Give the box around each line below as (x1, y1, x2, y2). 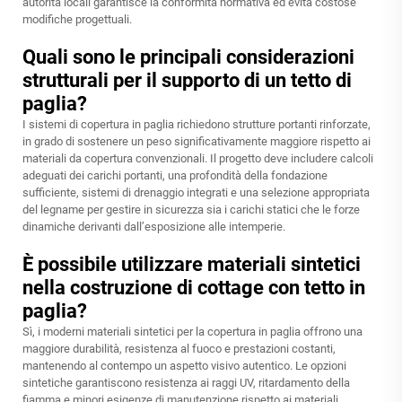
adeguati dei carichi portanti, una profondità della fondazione (22, 169, 328, 183)
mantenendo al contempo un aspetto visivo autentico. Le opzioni (22, 359, 346, 373)
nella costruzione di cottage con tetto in (22, 276, 365, 300)
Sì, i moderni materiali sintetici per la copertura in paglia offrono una (22, 325, 363, 339)
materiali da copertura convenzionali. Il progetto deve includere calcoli (22, 152, 373, 166)
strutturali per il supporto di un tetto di (22, 69, 352, 92)
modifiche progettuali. (22, 13, 132, 27)
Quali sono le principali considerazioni (22, 46, 354, 69)
